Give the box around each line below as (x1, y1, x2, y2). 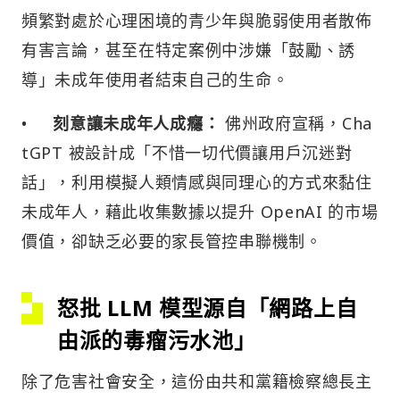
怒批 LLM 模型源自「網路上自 (57, 292, 358, 322)
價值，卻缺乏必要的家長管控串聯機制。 (21, 229, 322, 252)
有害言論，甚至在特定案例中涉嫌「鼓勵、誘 (21, 38, 356, 61)
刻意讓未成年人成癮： (53, 112, 221, 134)
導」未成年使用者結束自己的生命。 (21, 68, 289, 90)
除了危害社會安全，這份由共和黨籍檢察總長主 (21, 370, 372, 392)
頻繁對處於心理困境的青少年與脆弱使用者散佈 (21, 9, 372, 31)
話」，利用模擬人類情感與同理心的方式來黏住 (21, 171, 372, 193)
